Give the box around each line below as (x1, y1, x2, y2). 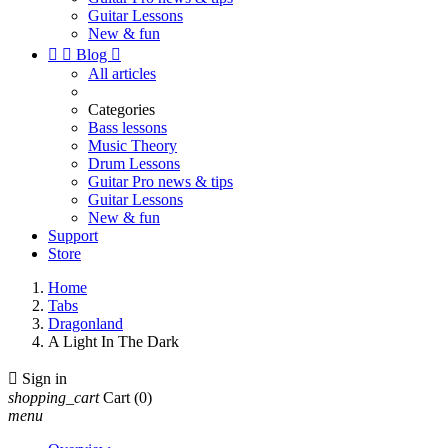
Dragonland (48, 315, 123, 332)
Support (48, 227, 98, 244)
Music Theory (88, 137, 177, 154)
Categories (88, 101, 155, 118)
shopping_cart (8, 389, 99, 406)
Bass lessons (88, 119, 167, 136)
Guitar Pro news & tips (88, 173, 233, 190)
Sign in (22, 370, 67, 387)
